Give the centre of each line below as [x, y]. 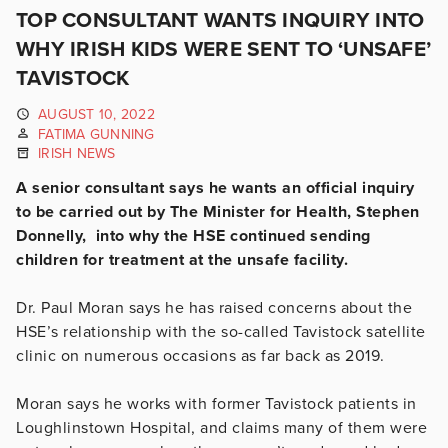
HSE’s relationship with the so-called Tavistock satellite [221, 331]
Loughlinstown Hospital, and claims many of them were [221, 427]
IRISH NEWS [77, 154]
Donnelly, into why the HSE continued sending [193, 235]
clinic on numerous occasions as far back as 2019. [200, 355]
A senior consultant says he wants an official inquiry [215, 187]
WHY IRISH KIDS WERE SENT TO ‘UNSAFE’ [223, 49]
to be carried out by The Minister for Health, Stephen [218, 211]
